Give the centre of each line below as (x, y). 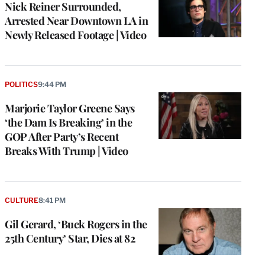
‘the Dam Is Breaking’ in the (68, 122)
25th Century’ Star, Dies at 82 (70, 238)
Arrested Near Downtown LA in (76, 21)
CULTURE (22, 200)
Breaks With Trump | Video (67, 151)
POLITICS (21, 84)
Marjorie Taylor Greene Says (70, 108)
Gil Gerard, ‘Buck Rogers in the (76, 224)
